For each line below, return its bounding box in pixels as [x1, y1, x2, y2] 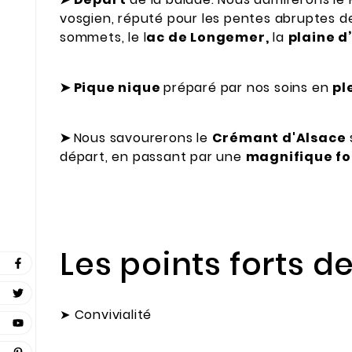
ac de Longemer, [146, 28, 269, 47]
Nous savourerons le [73, 128, 212, 147]
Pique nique [70, 79, 164, 97]
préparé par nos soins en [163, 79, 333, 97]
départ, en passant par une [60, 147, 246, 166]
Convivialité [74, 306, 152, 324]
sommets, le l [60, 28, 147, 47]
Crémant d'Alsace [211, 128, 346, 147]
